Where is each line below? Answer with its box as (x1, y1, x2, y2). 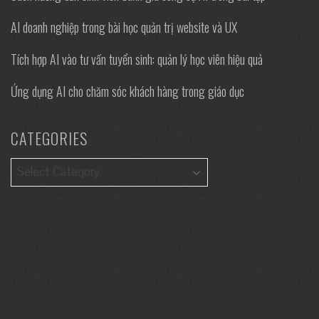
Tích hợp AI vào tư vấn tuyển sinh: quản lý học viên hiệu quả (11, 49, 263, 68)
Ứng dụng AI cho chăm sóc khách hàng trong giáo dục (11, 81, 244, 100)
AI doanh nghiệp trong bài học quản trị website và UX (11, 17, 237, 36)
